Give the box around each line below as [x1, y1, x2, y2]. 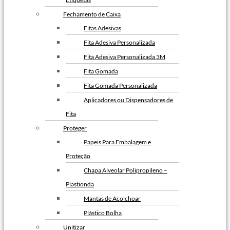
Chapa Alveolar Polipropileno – [84, 166, 167, 174]
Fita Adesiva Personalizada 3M [84, 53, 165, 61]
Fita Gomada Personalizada [84, 82, 157, 89]
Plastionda [66, 180, 94, 188]
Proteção [66, 152, 90, 160]
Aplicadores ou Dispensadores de [84, 96, 173, 104]
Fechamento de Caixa [63, 10, 121, 18]
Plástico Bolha [84, 209, 122, 217]
